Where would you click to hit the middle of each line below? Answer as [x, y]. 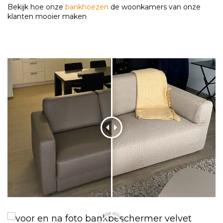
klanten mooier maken [47, 17]
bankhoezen [87, 7]
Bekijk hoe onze [36, 7]
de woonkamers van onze [155, 7]
